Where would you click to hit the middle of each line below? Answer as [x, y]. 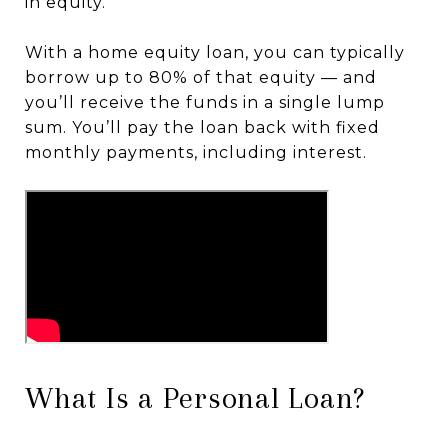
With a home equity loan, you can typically [215, 52]
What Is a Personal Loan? [195, 397]
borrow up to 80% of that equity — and [201, 77]
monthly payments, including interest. [196, 152]
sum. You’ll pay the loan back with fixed [202, 127]
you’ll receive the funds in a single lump [205, 102]
